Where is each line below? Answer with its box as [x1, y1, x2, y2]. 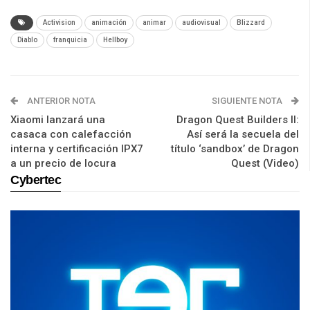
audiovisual [182, 19, 221, 27]
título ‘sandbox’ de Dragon [171, 143, 299, 156]
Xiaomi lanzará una [10, 113, 105, 127]
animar [143, 19, 166, 27]
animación [91, 19, 127, 27]
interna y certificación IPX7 [10, 143, 143, 156]
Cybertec [10, 173, 62, 188]
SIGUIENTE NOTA [212, 95, 284, 107]
